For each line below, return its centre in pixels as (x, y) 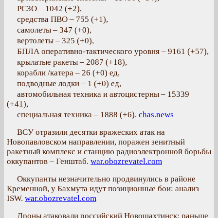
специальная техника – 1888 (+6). (78, 115)
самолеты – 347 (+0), (54, 30)
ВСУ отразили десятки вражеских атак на (91, 132)
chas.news (156, 115)
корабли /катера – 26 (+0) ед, (68, 73)
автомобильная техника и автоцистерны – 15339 (103, 94)
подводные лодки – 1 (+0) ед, (69, 83)
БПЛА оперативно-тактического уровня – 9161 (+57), (113, 51)
